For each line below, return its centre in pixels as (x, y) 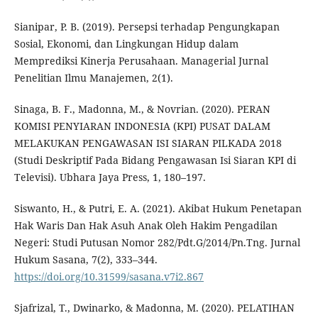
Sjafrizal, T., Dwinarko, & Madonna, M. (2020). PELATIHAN (154, 307)
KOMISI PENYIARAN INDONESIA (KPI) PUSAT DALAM (142, 126)
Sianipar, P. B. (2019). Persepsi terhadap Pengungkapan (147, 26)
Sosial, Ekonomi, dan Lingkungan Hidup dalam (126, 43)
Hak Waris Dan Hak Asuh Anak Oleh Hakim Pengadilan (146, 225)
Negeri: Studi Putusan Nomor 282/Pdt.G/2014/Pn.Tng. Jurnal (157, 242)
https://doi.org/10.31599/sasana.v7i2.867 (109, 276)
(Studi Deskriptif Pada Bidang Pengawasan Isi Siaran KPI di (155, 160)
